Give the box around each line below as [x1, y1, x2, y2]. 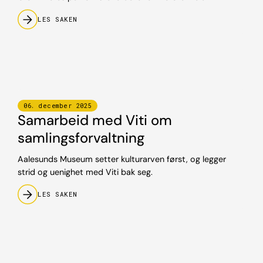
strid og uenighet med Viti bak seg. [18, 167, 153, 177]
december [38, 102, 72, 110]
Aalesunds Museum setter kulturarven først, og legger [18, 154, 226, 164]
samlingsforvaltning [18, 129, 144, 147]
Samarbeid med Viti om [18, 111, 172, 129]
